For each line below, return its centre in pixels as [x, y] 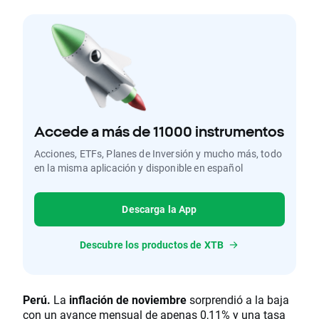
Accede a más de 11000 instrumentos [159, 131]
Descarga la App [159, 209]
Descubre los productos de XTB [152, 244]
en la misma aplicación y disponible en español [138, 167]
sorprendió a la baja [238, 299]
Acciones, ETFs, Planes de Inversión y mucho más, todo [158, 153]
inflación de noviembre [128, 299]
